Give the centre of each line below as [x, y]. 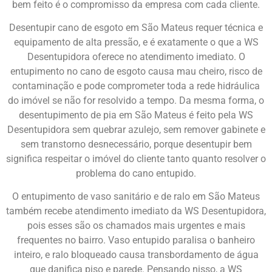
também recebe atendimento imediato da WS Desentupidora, [136, 211]
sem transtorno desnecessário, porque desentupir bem [136, 144]
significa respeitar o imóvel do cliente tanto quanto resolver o [136, 159]
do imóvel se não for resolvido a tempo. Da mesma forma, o [136, 101]
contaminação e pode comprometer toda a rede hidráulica [136, 86]
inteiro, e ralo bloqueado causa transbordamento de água [136, 255]
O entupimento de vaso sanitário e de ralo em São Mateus [136, 197]
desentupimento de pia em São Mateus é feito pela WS [136, 115]
